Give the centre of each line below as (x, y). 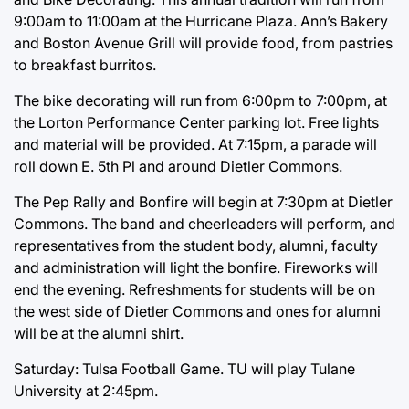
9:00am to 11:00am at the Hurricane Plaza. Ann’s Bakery (201, 21)
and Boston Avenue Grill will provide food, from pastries (203, 42)
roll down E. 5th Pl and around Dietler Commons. (178, 166)
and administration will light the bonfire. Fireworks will (196, 267)
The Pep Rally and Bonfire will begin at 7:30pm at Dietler (203, 201)
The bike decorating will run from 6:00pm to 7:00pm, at (200, 100)
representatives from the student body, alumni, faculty (196, 245)
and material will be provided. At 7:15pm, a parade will (195, 144)
